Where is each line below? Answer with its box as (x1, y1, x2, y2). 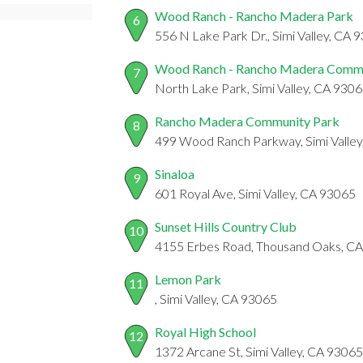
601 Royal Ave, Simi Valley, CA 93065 (155, 186, 356, 202)
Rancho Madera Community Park (155, 113, 340, 130)
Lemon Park (155, 271, 221, 288)
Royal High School (155, 324, 256, 340)
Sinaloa (155, 166, 194, 182)
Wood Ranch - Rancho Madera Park (155, 8, 353, 24)
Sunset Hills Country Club (155, 219, 297, 235)
